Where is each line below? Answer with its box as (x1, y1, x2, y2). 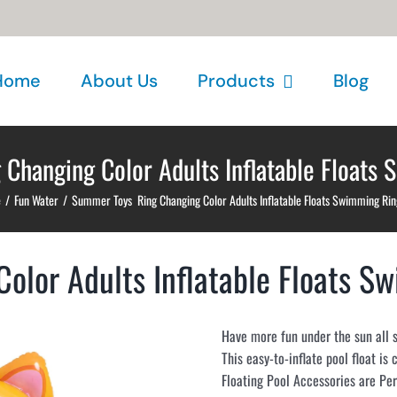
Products (198, 69, 275, 92)
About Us (81, 69, 158, 92)
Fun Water (14, 191, 58, 209)
